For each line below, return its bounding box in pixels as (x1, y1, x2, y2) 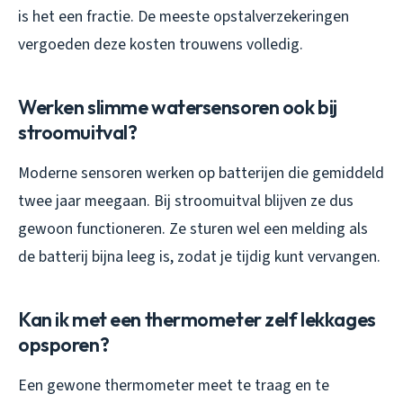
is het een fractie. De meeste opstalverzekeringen (18, 5, 349, 29)
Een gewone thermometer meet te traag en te (18, 374, 329, 398)
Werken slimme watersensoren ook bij (18, 94, 337, 121)
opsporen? (18, 332, 110, 358)
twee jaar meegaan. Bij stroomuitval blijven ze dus (18, 190, 354, 213)
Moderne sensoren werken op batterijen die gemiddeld (18, 162, 384, 185)
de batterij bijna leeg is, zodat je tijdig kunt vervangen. (18, 246, 381, 269)
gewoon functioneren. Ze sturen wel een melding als (18, 218, 368, 241)
